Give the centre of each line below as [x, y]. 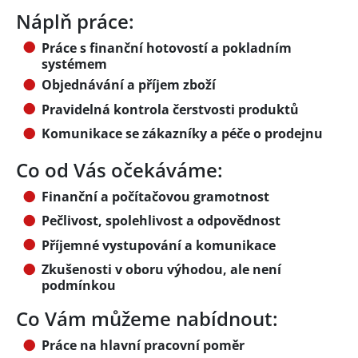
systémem [74, 64]
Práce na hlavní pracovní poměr [143, 346]
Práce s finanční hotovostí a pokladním [167, 48]
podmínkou [79, 286]
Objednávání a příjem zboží [129, 85]
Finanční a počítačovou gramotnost [155, 196]
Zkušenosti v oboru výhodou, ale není [161, 270]
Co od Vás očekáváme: [119, 169]
